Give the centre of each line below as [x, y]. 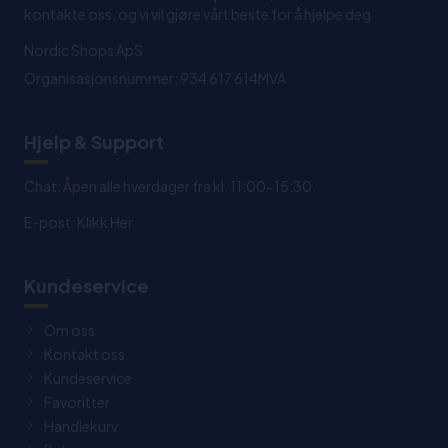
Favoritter [77, 402]
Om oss [69, 330]
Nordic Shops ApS [83, 50]
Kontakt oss [84, 354]
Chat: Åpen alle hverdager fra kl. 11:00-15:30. [170, 186]
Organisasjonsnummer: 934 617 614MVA [155, 78]
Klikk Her [105, 222]
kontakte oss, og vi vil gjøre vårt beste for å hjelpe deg [197, 14]
